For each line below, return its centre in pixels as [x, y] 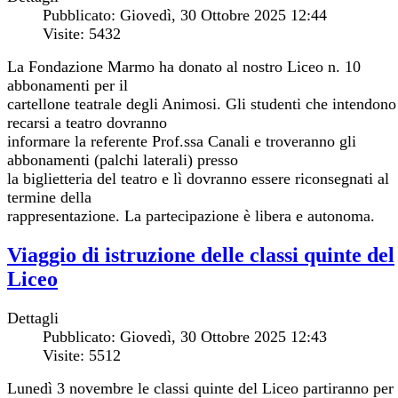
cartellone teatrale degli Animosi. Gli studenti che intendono [202, 103]
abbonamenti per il [68, 85]
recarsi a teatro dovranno [87, 122]
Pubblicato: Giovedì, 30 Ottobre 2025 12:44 [185, 15]
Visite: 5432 [82, 33]
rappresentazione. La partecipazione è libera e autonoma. [191, 215]
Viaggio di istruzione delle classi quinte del [201, 255]
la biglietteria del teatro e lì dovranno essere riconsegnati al [198, 178]
